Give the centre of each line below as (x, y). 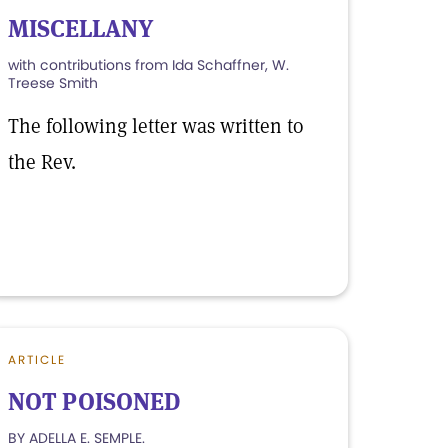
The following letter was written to (155, 126)
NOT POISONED (94, 401)
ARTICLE (37, 359)
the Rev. (42, 162)
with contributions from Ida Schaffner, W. (148, 65)
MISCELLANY (81, 28)
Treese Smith (53, 83)
